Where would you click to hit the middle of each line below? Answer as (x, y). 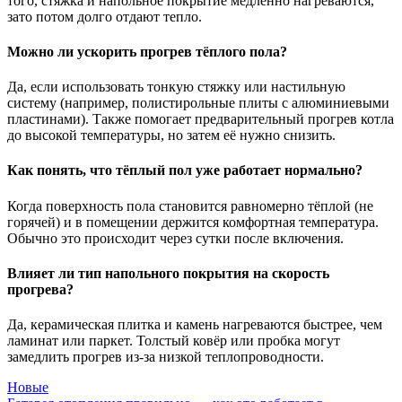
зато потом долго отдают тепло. (105, 16)
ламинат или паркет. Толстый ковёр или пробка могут (174, 341)
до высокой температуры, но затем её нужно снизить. (171, 135)
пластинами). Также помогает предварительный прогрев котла (201, 119)
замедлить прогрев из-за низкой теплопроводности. (166, 357)
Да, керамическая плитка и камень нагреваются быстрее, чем (195, 325)
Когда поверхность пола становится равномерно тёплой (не (190, 205)
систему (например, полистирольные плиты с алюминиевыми (198, 103)
